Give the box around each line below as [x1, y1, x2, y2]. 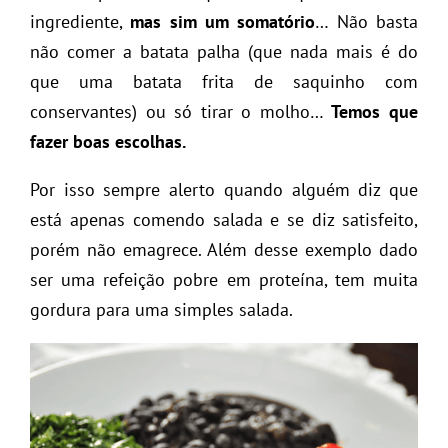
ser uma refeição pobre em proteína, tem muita [30, 268, 418, 292]
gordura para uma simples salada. [30, 298, 293, 322]
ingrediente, [30, 10, 131, 34]
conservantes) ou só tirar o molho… [30, 100, 324, 124]
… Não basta [315, 10, 419, 34]
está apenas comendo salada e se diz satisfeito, [30, 208, 418, 232]
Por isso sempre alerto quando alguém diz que [30, 178, 418, 202]
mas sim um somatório [130, 10, 316, 34]
